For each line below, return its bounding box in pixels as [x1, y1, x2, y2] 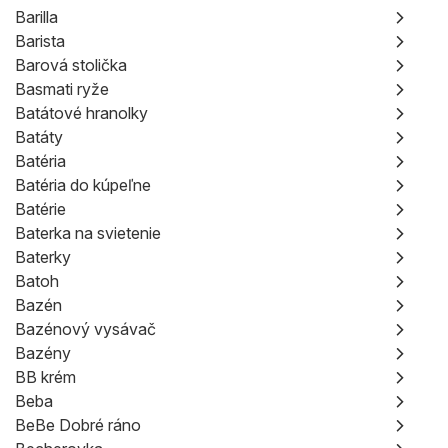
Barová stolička [15, 55, 127, 75]
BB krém [15, 367, 76, 387]
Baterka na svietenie [15, 223, 161, 243]
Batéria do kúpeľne [15, 175, 151, 195]
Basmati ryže [15, 79, 109, 99]
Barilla [15, 7, 58, 27]
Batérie [15, 199, 66, 219]
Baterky [15, 247, 71, 267]
